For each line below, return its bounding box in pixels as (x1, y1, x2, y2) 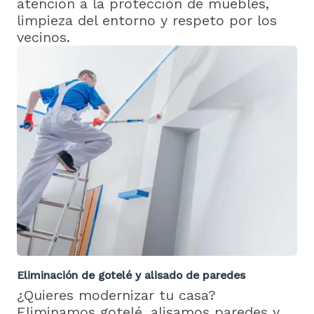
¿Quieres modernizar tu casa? (17, 286, 216, 303)
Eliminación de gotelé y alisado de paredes (17, 268, 245, 282)
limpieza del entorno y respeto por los (17, 11, 277, 29)
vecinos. (17, 28, 70, 46)
